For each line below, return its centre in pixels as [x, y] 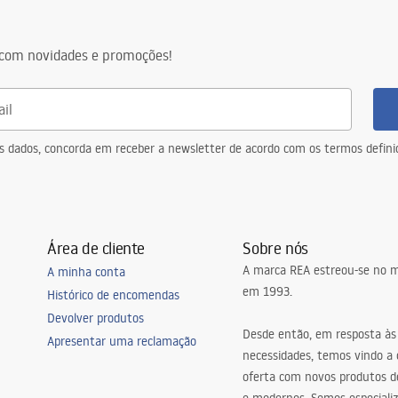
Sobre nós [275, 248]
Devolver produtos [95, 318]
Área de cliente [96, 248]
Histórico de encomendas [113, 295]
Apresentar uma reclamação [121, 341]
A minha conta [86, 272]
